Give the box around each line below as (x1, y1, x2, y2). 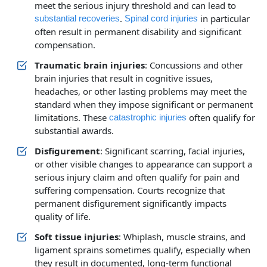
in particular (198, 13, 250, 24)
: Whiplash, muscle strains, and (119, 231, 246, 243)
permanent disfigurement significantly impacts (35, 197, 226, 209)
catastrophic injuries (109, 112, 187, 122)
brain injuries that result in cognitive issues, (35, 72, 213, 84)
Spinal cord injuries (125, 13, 198, 23)
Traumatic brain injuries (35, 59, 145, 71)
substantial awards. (35, 125, 114, 136)
